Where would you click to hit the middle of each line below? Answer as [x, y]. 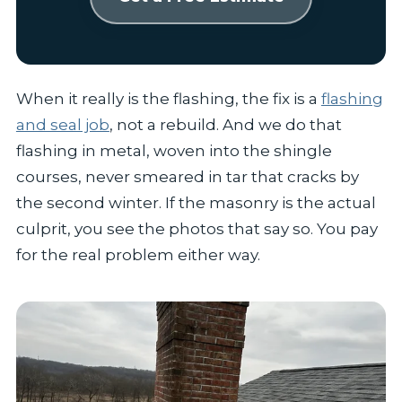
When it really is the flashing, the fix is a [168, 98]
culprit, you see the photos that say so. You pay [197, 228]
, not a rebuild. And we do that [225, 124]
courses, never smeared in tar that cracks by [187, 176]
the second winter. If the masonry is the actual [196, 202]
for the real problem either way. [138, 254]
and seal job [62, 124]
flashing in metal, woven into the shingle [174, 150]
